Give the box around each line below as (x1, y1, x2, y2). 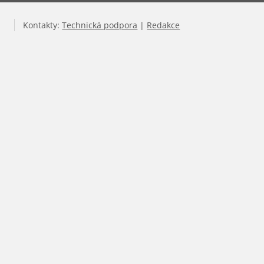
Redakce (147, 19, 180, 31)
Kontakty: (23, 19, 62, 31)
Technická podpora (62, 19, 138, 31)
